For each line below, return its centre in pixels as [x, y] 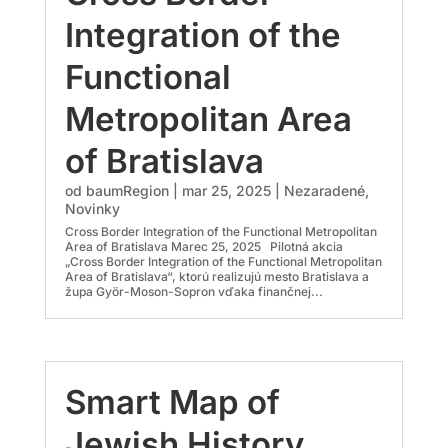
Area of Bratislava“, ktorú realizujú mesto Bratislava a [216, 277]
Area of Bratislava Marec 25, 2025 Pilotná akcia [203, 247]
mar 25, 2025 [226, 191]
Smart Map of [172, 401]
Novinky [92, 209]
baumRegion [127, 191]
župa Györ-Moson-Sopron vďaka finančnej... [193, 292]
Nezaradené [324, 191]
